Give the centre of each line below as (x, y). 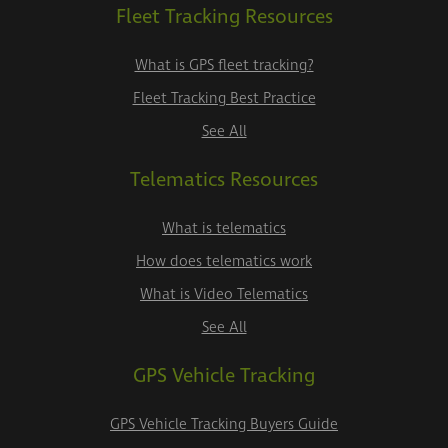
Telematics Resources (224, 180)
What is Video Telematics (224, 294)
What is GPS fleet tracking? (224, 65)
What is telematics (224, 228)
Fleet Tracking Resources (224, 17)
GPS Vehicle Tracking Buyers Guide (224, 424)
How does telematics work (224, 261)
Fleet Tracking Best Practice (224, 98)
